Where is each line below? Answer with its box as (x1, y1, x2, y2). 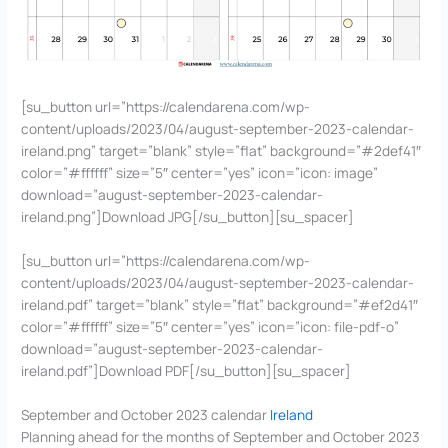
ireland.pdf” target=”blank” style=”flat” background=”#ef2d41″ (21, 295, 419, 315)
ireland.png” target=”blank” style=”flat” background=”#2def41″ (21, 141, 422, 161)
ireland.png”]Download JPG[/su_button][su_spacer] (21, 207, 355, 227)
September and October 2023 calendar (21, 404, 271, 424)
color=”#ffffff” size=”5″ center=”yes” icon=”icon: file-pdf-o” (21, 317, 400, 337)
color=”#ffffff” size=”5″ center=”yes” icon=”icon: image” (21, 163, 379, 183)
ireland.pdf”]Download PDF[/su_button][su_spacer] (21, 361, 352, 381)
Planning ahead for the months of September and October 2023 (21, 426, 421, 446)
